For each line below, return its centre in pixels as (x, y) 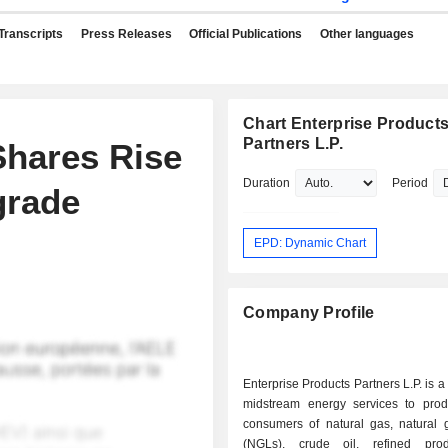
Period (410, 183)
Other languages (366, 34)
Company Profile (309, 313)
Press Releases (126, 34)
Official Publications (245, 34)
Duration (267, 183)
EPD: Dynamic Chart (310, 242)
